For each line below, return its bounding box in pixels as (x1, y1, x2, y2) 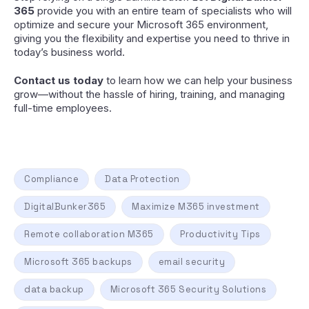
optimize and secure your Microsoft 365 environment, (14, 18, 268, 32)
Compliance (24, 173, 79, 186)
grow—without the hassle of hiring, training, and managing (14, 88, 285, 101)
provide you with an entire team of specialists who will (34, 4, 292, 18)
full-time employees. (14, 101, 112, 115)
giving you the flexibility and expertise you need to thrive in (14, 32, 290, 46)
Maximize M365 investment (132, 201, 260, 213)
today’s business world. (14, 46, 125, 59)
